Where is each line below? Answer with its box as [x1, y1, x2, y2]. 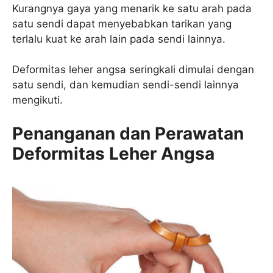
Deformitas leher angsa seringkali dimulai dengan [12, 63, 254, 76]
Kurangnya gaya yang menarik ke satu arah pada [12, 2, 252, 15]
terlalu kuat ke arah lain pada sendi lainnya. [12, 32, 225, 45]
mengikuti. [12, 94, 63, 107]
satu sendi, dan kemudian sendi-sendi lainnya [12, 79, 239, 91]
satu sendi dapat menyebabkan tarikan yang [12, 17, 232, 30]
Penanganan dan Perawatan [12, 122, 244, 144]
